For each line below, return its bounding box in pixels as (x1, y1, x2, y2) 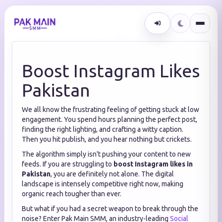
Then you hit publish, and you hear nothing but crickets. (22, 135, 192, 143)
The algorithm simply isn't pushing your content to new (22, 150, 191, 158)
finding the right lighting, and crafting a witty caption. (22, 125, 183, 133)
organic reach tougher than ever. (22, 190, 121, 198)
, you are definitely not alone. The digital (51, 170, 174, 178)
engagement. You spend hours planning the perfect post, (22, 115, 197, 123)
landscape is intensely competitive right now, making (22, 180, 183, 188)
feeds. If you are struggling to (22, 160, 113, 168)
